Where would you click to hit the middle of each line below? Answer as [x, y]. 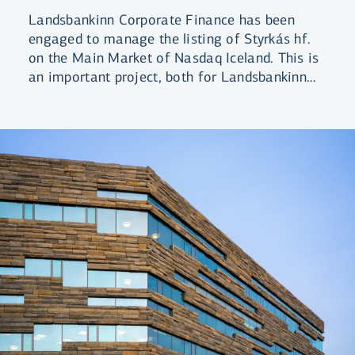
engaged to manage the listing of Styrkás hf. [170, 39]
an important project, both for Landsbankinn [168, 77]
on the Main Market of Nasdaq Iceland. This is [174, 58]
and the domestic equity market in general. [163, 96]
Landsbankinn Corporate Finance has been [162, 20]
